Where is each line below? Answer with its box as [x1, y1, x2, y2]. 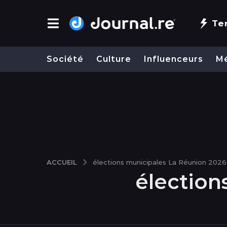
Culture [96, 54, 131, 64]
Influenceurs [144, 54, 203, 64]
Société [47, 54, 84, 64]
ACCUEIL [47, 158, 77, 166]
